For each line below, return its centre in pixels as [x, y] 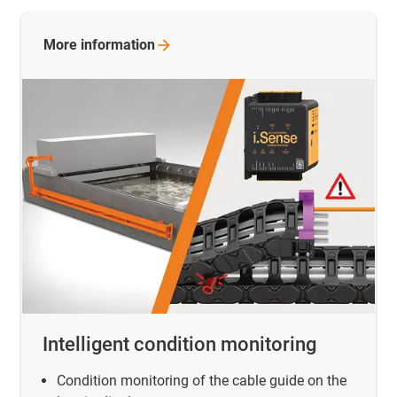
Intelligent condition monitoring [179, 345]
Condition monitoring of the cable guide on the [202, 381]
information [118, 45]
